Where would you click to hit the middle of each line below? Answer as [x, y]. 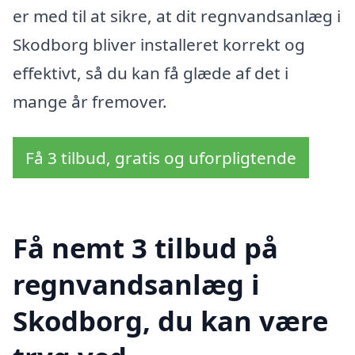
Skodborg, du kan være [170, 321]
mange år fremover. [90, 101]
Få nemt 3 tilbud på [145, 248]
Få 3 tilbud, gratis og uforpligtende [161, 158]
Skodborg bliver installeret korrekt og [159, 44]
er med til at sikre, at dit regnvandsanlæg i [177, 15]
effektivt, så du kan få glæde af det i [151, 73]
